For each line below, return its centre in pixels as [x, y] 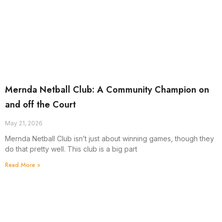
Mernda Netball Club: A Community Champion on [107, 90]
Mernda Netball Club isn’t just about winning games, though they [110, 139]
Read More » [23, 165]
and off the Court [40, 105]
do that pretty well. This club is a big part [71, 149]
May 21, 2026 [24, 123]
